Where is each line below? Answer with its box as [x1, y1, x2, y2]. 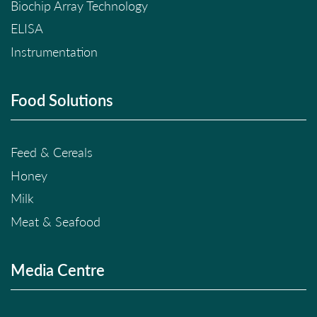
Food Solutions [11, 89, 113, 111]
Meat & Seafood [11, 212, 100, 230]
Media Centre [11, 259, 105, 281]
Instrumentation [11, 42, 98, 60]
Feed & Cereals [11, 144, 93, 161]
